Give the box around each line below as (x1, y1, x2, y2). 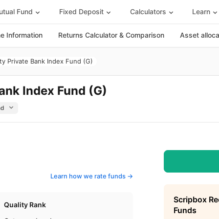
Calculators (130, 7, 166, 16)
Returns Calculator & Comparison (58, 31, 164, 39)
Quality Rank (4, 200, 46, 209)
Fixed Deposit (59, 7, 104, 16)
